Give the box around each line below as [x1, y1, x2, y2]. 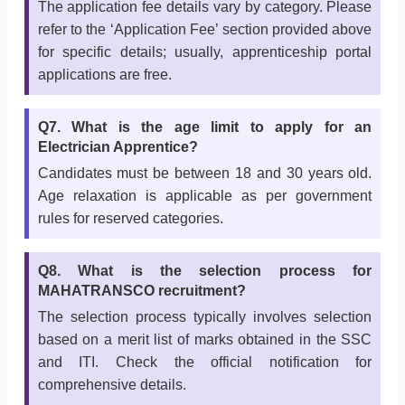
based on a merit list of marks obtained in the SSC [37, 332, 372, 348]
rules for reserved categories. [37, 211, 223, 227]
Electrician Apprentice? [37, 139, 198, 155]
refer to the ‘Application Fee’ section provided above [37, 22, 372, 38]
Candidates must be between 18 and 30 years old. [37, 165, 372, 182]
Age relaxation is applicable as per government [37, 188, 372, 204]
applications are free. [37, 67, 172, 83]
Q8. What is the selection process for [37, 263, 372, 279]
